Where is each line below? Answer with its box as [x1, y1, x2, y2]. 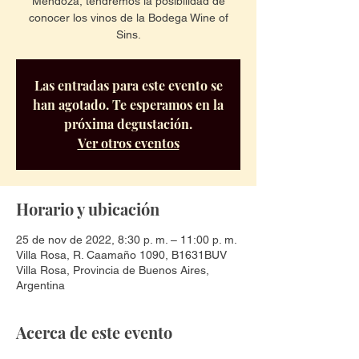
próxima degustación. [64, 115, 192, 133]
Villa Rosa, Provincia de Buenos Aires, [16, 264, 209, 277]
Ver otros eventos [77, 135, 179, 152]
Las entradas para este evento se [34, 77, 223, 95]
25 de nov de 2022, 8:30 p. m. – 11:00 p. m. [16, 233, 237, 247]
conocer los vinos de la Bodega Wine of [28, 11, 228, 25]
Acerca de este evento [16, 321, 172, 344]
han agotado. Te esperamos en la [33, 96, 224, 114]
